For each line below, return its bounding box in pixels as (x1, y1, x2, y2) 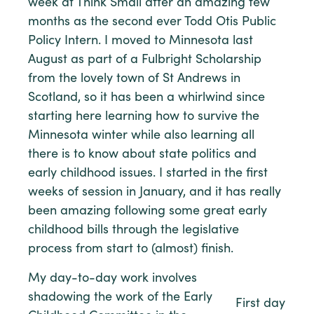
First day (235, 297, 285, 310)
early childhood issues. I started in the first (28, 167, 268, 180)
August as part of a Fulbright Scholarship (28, 53, 261, 67)
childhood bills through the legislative (28, 224, 239, 237)
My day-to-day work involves (28, 272, 197, 285)
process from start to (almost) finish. (28, 243, 233, 256)
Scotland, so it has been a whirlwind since (28, 91, 265, 104)
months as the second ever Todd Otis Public (28, 15, 276, 29)
